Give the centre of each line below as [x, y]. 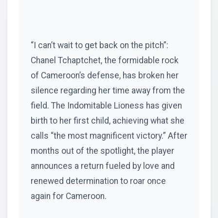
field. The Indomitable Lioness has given [106, 105]
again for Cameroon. [69, 196]
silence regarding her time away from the [108, 90]
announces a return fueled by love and [103, 166]
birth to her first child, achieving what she [108, 120]
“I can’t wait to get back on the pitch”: [100, 45]
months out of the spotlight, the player [102, 151]
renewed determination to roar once [98, 181]
